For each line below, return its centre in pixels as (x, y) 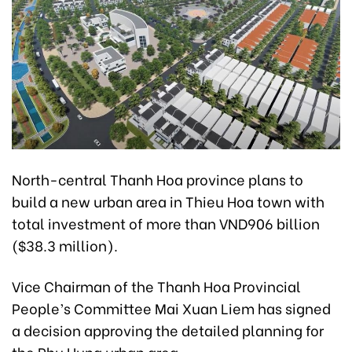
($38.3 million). (65, 245)
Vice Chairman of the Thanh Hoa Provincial (156, 286)
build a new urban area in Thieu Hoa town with (168, 201)
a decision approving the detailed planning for (168, 330)
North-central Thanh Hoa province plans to (158, 179)
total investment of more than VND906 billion (166, 223)
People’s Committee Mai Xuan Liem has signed (171, 308)
